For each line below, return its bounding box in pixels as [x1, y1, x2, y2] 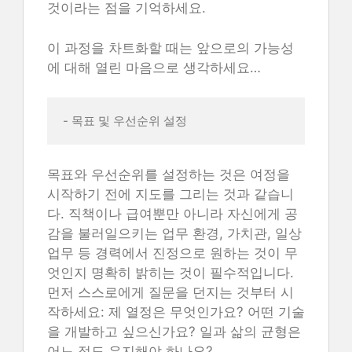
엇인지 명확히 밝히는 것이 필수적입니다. [47, 264, 294, 280]
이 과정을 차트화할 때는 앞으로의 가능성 [47, 39, 294, 56]
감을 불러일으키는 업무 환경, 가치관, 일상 [47, 225, 302, 241]
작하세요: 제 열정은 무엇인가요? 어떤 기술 [47, 303, 305, 320]
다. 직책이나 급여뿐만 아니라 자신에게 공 [47, 205, 298, 222]
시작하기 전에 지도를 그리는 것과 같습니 [47, 185, 294, 202]
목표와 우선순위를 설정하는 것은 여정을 [47, 166, 290, 182]
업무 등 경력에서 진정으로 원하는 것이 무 [47, 244, 298, 261]
